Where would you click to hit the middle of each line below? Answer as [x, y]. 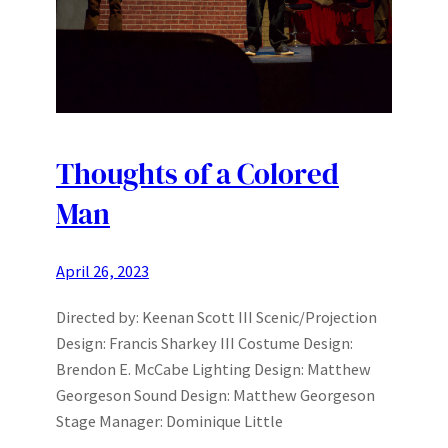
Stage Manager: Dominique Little [169, 421]
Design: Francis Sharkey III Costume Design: [204, 343]
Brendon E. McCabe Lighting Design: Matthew [213, 369]
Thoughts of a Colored [197, 173]
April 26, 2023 [102, 271]
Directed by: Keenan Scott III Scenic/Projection [216, 317]
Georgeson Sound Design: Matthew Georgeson [215, 395]
